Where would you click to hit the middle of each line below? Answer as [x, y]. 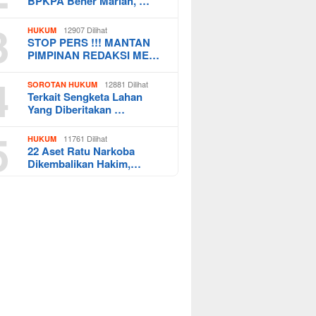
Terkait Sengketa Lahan [85, 96]
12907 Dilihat [86, 29]
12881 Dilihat [127, 84]
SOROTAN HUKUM [63, 84]
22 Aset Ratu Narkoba [81, 151]
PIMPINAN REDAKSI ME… [94, 55]
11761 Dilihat [86, 138]
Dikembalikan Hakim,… [85, 163]
